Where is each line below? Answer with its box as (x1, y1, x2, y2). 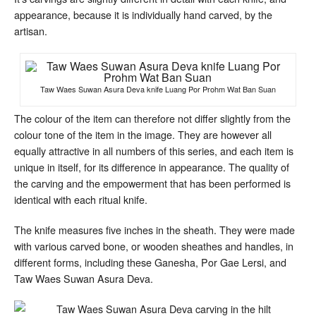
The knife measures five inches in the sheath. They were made (14, 222, 295, 238)
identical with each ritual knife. (14, 192, 147, 207)
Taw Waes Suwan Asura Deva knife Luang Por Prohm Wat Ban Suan (39, 83, 276, 95)
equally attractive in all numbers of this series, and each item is (14, 143, 293, 159)
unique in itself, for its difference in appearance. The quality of (14, 159, 289, 175)
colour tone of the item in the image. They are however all (14, 127, 272, 142)
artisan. (14, 23, 47, 39)
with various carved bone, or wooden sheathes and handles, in (14, 238, 293, 254)
